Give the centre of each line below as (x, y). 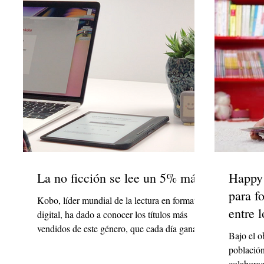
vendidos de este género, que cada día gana (117, 229)
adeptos (51, 243)
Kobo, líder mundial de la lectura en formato (119, 200)
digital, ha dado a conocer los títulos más (112, 214)
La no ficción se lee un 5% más (119, 178)
